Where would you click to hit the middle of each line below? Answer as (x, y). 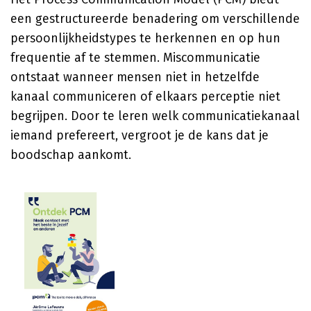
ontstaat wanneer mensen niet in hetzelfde (135, 77)
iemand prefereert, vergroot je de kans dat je (140, 135)
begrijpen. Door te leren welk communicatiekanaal (155, 116)
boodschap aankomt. (71, 155)
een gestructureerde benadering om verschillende (155, 19)
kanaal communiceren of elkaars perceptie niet (145, 96)
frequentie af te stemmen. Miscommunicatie (135, 58)
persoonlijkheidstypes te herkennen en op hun (145, 38)
